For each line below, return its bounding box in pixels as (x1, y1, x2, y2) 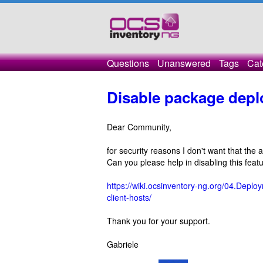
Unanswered (157, 56, 211, 70)
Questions (107, 56, 149, 70)
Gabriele (107, 238, 139, 250)
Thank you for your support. (107, 215, 210, 227)
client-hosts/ (107, 191, 151, 203)
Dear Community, (107, 121, 171, 133)
